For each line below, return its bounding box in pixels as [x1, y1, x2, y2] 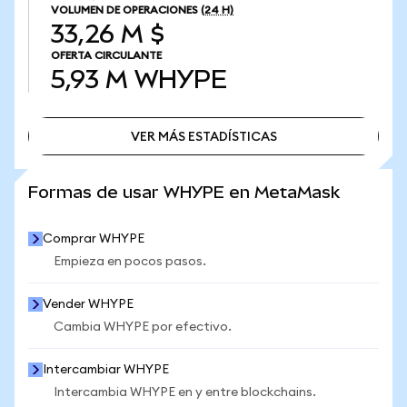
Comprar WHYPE [43, 233, 144, 245]
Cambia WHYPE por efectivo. [54, 321, 232, 333]
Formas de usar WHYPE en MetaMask [28, 183, 340, 202]
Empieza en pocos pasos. [54, 255, 206, 268]
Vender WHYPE [43, 298, 134, 311]
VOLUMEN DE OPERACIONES [51, 5, 198, 15]
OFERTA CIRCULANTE [51, 50, 162, 61]
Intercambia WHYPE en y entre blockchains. [54, 386, 316, 399]
